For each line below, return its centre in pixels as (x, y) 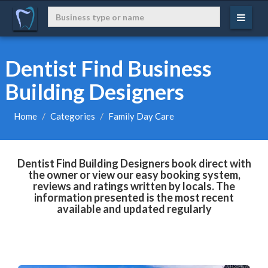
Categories (72, 116)
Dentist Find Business (108, 68)
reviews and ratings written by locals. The (134, 186)
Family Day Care (141, 116)
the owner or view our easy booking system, (134, 175)
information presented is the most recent (134, 197)
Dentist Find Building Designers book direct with (134, 163)
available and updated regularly (134, 209)
